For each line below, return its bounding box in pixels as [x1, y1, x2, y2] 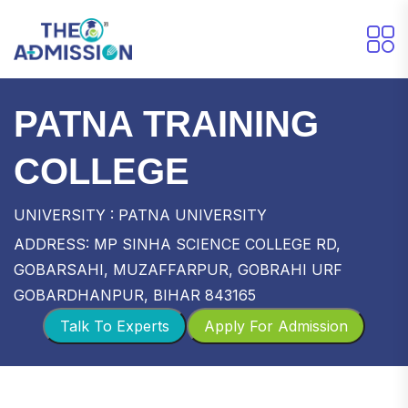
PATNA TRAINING [14, 103, 319, 144]
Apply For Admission [204, 316, 348, 335]
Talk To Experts [60, 316, 169, 335]
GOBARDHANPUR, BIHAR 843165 [14, 285, 256, 304]
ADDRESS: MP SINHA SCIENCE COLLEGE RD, [14, 234, 341, 253]
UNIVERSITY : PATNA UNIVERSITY [14, 205, 267, 224]
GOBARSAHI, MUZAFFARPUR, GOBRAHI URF [14, 260, 342, 279]
